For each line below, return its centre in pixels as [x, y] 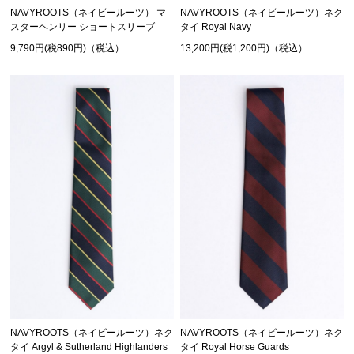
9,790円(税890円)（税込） [68, 49]
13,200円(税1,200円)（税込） [244, 49]
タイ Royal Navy [216, 27]
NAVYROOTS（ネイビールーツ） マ [88, 13]
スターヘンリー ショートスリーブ [83, 27]
